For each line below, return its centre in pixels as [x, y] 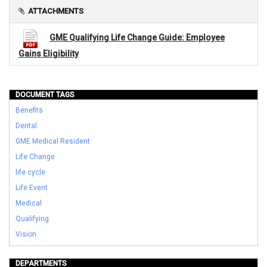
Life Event [32, 188]
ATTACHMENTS [56, 11]
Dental [26, 126]
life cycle [30, 173]
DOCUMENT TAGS [45, 95]
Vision [26, 235]
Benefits [29, 111]
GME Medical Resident [53, 142]
